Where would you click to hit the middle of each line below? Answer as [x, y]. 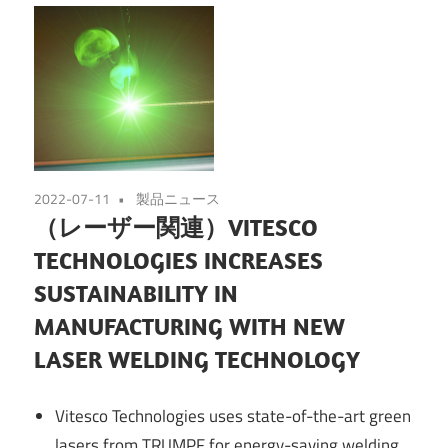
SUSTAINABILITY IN [136, 293]
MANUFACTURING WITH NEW [189, 326]
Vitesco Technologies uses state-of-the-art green [233, 415]
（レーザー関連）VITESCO [176, 227]
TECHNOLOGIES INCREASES [178, 260]
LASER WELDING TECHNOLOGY [197, 359]
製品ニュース [178, 199]
